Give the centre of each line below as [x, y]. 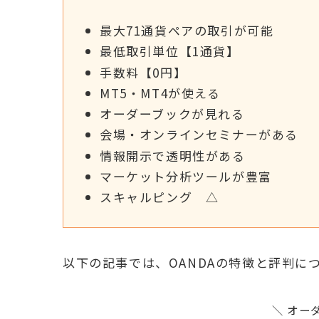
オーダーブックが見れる [172, 114]
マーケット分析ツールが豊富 [186, 176]
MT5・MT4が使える [160, 93]
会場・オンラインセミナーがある [199, 135]
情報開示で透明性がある [173, 155]
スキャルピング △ [159, 197]
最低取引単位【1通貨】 [170, 51]
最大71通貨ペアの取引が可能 [187, 31]
